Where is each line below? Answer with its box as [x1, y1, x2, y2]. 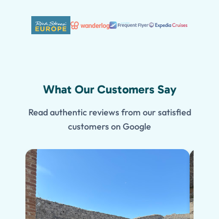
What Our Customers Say [43, 82, 176, 97]
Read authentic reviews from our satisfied [28, 107, 191, 118]
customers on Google [68, 121, 151, 132]
